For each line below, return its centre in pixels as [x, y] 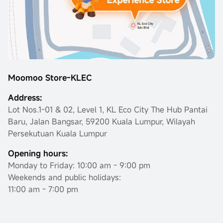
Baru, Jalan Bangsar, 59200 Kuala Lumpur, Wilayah [102, 122]
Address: [25, 98]
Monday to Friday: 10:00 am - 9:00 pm [79, 166]
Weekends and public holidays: [64, 177]
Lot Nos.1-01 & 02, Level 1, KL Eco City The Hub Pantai [108, 110]
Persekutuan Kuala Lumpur [57, 134]
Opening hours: [38, 154]
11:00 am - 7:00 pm [43, 189]
